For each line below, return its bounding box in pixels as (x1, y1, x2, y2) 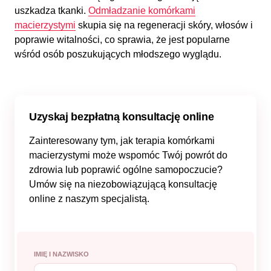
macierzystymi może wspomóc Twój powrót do (29, 150, 227, 160)
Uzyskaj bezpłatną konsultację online (29, 111, 214, 123)
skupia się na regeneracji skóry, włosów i (76, 20, 253, 30)
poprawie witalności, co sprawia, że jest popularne (15, 34, 230, 45)
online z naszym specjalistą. (29, 194, 149, 204)
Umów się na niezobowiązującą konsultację (29, 179, 217, 189)
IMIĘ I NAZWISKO (34, 250, 89, 258)
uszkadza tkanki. (15, 5, 88, 16)
